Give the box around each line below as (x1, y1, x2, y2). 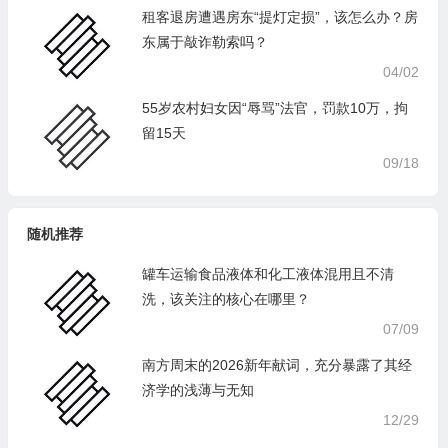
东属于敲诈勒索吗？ (141, 34, 268, 50)
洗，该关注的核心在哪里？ (141, 291, 310, 307)
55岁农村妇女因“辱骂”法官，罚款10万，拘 (141, 100, 408, 116)
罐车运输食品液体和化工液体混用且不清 (141, 266, 394, 282)
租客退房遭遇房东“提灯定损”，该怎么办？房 (141, 9, 418, 25)
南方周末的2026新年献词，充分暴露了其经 (141, 357, 412, 373)
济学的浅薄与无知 (141, 382, 254, 398)
